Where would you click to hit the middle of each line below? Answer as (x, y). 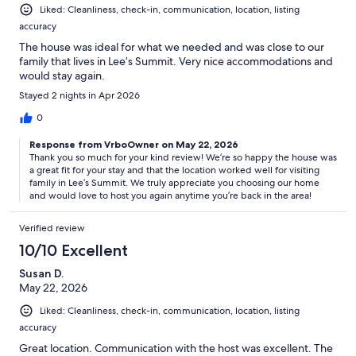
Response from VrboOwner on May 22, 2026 (134, 144)
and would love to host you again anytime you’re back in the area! (170, 195)
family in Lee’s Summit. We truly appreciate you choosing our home (174, 182)
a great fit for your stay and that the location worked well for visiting (174, 170)
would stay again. (62, 75)
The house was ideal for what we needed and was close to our (172, 46)
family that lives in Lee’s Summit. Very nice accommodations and (176, 61)
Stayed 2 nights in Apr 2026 (79, 95)
